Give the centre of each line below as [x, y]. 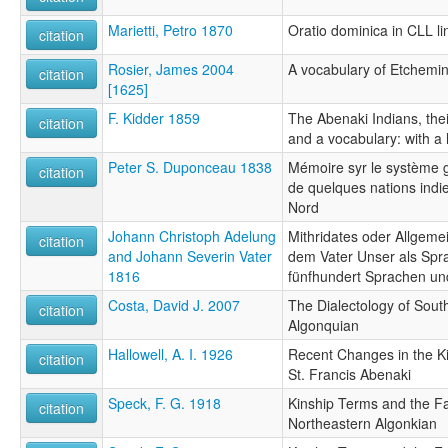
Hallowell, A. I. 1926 [170, 353]
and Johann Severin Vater [190, 255]
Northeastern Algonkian [362, 422]
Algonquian [323, 324]
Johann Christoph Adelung [192, 235]
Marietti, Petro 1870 [170, 29]
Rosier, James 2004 [171, 68]
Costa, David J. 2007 [174, 304]
